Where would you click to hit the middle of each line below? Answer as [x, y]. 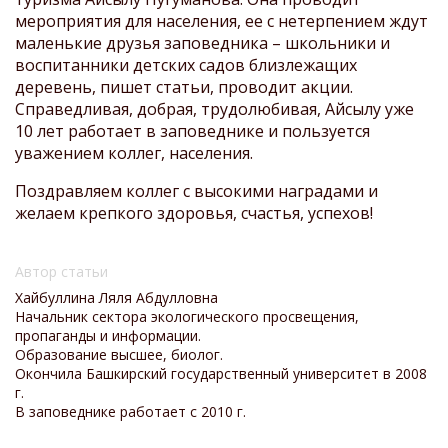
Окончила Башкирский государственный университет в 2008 [221, 373]
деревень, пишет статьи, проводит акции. [184, 86]
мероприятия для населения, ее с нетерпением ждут [221, 20]
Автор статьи [61, 271]
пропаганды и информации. [108, 335]
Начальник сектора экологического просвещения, [187, 316]
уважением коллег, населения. [138, 152]
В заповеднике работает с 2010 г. [130, 411]
